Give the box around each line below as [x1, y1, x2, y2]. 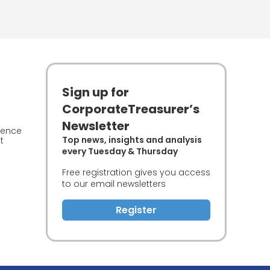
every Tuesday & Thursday [62, 145, 178, 157]
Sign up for [62, 84, 129, 101]
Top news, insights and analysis [62, 134, 202, 146]
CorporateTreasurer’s [62, 101, 199, 118]
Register [116, 203, 157, 217]
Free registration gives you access [62, 166, 210, 178]
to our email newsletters [62, 178, 166, 190]
